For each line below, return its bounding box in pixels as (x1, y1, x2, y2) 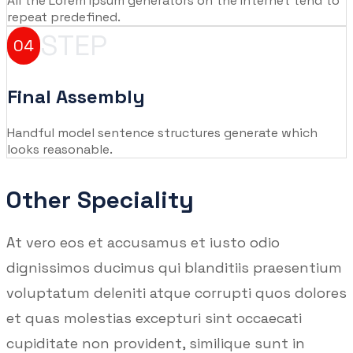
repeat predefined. (7, 9, 121, 26)
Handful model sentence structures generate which (7, 124, 318, 142)
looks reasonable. (7, 141, 113, 158)
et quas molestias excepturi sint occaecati (6, 309, 302, 328)
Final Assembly (7, 84, 145, 110)
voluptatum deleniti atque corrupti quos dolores (6, 284, 347, 303)
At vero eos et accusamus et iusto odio (6, 233, 280, 252)
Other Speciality (6, 184, 194, 216)
